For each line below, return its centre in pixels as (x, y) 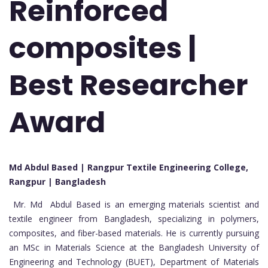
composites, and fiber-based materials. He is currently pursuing (134, 233)
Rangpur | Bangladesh (57, 182)
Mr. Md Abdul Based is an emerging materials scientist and (134, 205)
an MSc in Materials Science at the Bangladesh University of (134, 248)
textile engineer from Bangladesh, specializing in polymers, (134, 219)
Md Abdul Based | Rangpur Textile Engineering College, (129, 167)
